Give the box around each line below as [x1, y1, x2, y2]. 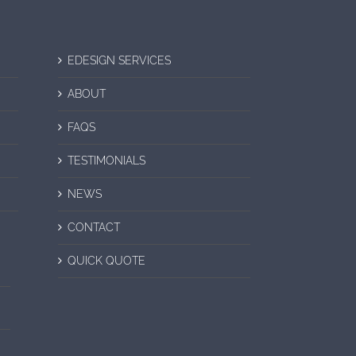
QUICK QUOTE [68, 254, 146, 267]
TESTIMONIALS [68, 154, 146, 167]
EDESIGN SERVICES [68, 54, 172, 67]
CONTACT [68, 221, 121, 234]
